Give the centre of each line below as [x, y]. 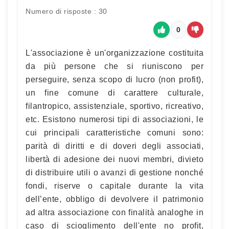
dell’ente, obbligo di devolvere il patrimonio [114, 199]
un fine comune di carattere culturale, [114, 93]
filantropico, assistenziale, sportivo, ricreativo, [114, 106]
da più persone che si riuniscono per [114, 66]
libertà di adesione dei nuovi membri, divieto [114, 159]
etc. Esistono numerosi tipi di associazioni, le [114, 119]
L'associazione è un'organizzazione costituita [114, 53]
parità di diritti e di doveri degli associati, [114, 146]
